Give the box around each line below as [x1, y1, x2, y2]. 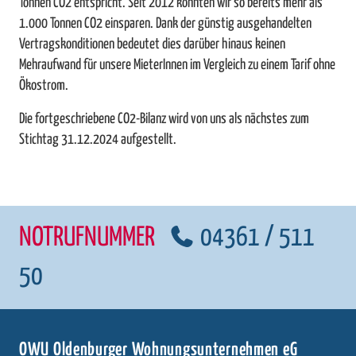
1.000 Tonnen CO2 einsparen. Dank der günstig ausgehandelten [19, 17, 311, 32]
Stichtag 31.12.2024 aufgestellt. [19, 133, 176, 148]
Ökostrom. [19, 79, 68, 94]
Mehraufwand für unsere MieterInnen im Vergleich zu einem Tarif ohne [19, 58, 335, 73]
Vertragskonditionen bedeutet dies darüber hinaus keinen [19, 37, 285, 52]
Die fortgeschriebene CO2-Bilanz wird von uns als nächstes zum [19, 112, 309, 127]
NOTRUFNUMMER [19, 224, 160, 251]
